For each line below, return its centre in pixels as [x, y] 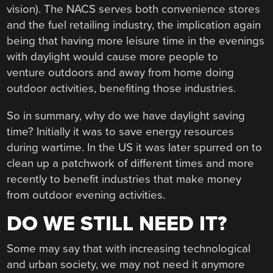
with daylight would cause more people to [113, 56]
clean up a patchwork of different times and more [131, 163]
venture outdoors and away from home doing [121, 72]
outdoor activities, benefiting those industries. [122, 88]
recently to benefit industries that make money [124, 179]
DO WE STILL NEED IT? [117, 224]
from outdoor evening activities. [86, 195]
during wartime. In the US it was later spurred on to [135, 147]
